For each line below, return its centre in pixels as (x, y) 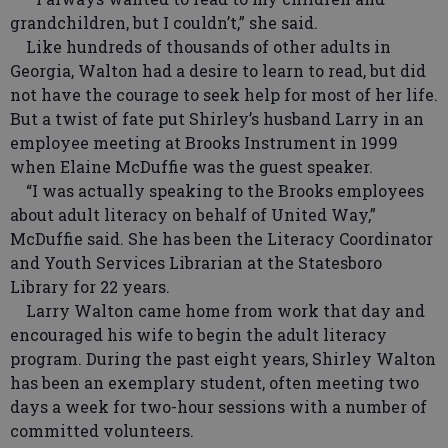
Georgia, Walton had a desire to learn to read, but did (218, 71)
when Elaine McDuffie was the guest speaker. (195, 167)
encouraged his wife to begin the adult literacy (198, 335)
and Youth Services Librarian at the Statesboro (196, 263)
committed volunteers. (106, 431)
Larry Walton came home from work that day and (217, 311)
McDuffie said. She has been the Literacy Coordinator (221, 239)
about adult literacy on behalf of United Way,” (193, 215)
